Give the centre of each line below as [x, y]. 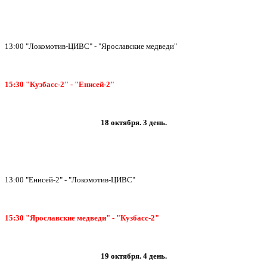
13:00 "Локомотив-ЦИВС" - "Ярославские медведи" [91, 46]
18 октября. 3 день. [133, 122]
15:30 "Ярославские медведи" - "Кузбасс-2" [82, 218]
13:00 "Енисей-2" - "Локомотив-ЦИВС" [70, 180]
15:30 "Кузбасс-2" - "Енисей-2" [60, 84]
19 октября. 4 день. [133, 256]
